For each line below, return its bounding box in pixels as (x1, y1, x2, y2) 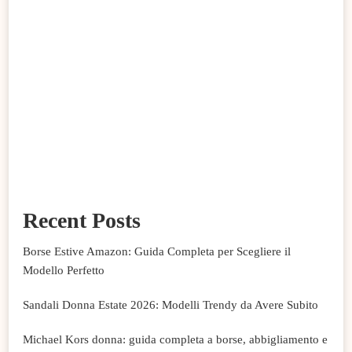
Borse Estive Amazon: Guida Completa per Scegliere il (23, 245, 291, 258)
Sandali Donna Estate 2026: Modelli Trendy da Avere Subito (23, 299, 318, 312)
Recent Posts (23, 208, 141, 233)
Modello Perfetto (23, 264, 104, 277)
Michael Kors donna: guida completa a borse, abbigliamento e (23, 333, 328, 346)
